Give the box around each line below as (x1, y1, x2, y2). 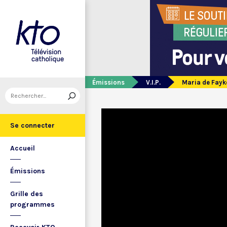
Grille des (10, 190, 43, 198)
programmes (10, 200, 55, 209)
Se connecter (10, 121, 55, 130)
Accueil (10, 144, 35, 153)
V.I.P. (146, 79, 161, 86)
